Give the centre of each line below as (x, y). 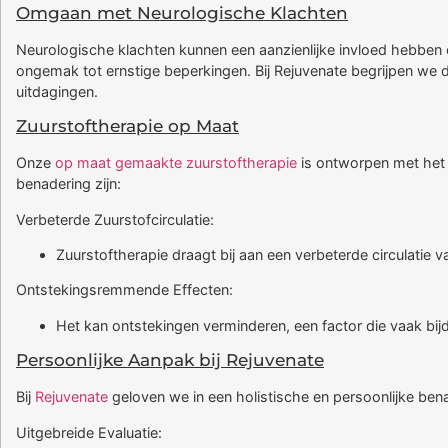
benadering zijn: (68, 184)
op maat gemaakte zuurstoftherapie (176, 163)
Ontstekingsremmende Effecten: (124, 290)
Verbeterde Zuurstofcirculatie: (115, 219)
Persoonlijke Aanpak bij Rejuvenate (170, 360)
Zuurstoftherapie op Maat (127, 126)
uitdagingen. (57, 91)
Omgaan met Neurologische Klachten (182, 12)
